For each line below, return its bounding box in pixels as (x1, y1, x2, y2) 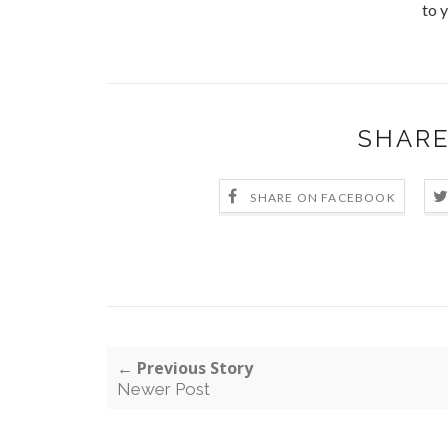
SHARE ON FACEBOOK (250, 189, 396, 205)
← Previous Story (117, 357, 253, 379)
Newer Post (117, 379, 210, 399)
